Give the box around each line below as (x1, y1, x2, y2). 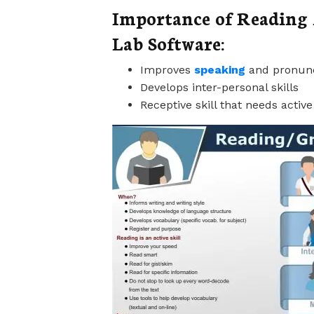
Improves (140, 62, 194, 76)
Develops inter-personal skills (140, 80, 299, 94)
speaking (194, 62, 249, 76)
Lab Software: (112, 29, 224, 55)
